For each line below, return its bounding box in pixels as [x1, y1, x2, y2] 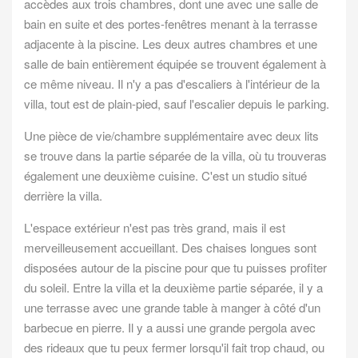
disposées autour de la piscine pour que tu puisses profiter [24, 259, 327, 276]
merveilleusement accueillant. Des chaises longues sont [24, 239, 316, 257]
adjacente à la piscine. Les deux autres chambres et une [24, 35, 317, 53]
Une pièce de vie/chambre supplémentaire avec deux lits [24, 127, 319, 145]
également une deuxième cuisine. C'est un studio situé [24, 167, 307, 185]
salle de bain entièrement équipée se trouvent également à [24, 55, 326, 73]
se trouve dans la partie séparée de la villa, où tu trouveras [24, 147, 327, 165]
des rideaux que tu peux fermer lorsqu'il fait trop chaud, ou [24, 339, 324, 356]
